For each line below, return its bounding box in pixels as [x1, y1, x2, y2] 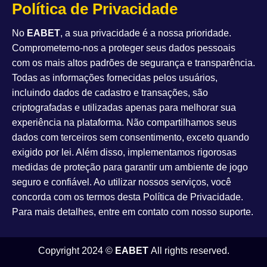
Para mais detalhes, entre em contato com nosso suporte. [12, 207, 253, 218]
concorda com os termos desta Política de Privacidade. [12, 192, 243, 203]
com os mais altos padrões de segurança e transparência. [12, 58, 255, 69]
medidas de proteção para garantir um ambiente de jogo [12, 162, 248, 173]
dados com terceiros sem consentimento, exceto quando [12, 132, 249, 143]
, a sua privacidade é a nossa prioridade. [60, 28, 231, 39]
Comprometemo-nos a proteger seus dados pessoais [12, 43, 235, 54]
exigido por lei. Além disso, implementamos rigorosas [12, 147, 237, 158]
